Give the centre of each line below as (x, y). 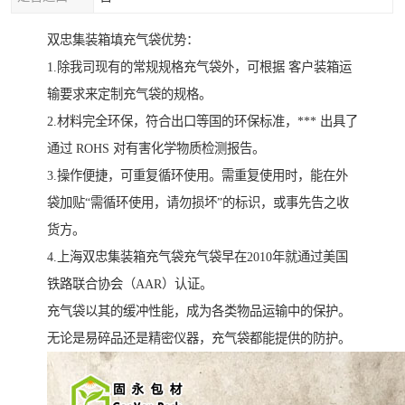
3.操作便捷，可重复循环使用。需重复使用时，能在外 (198, 176)
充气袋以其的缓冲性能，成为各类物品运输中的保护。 (199, 311)
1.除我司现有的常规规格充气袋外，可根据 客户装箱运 (199, 67)
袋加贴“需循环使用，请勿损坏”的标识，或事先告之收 (198, 203)
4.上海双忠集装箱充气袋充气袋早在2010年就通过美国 (198, 257)
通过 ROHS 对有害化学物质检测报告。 (156, 149)
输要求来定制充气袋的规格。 (129, 94)
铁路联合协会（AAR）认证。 (130, 284)
